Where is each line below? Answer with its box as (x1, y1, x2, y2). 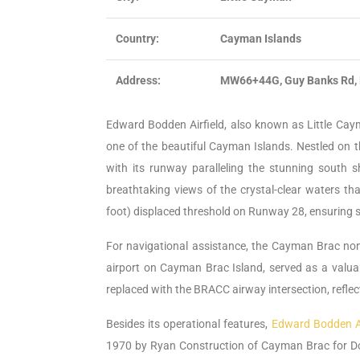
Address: (116, 73, 161, 88)
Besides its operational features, (106, 317, 272, 331)
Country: (116, 31, 159, 46)
